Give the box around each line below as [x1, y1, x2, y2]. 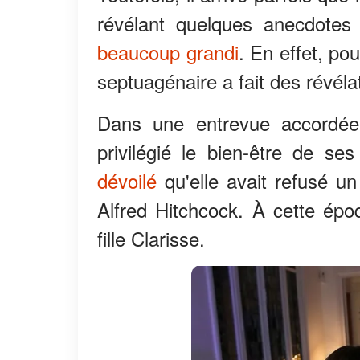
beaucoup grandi [97, 37, 239, 66]
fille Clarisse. [97, 223, 205, 252]
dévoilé [97, 166, 157, 194]
